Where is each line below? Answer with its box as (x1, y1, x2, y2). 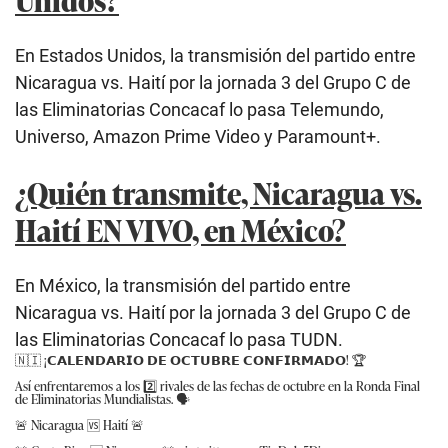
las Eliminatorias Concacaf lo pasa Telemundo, (15, 98, 384, 120)
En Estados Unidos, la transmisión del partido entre (15, 44, 416, 66)
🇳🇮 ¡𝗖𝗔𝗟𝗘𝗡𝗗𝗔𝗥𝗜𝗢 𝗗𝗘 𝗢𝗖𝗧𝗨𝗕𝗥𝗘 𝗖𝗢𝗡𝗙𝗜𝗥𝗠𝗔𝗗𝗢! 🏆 (15, 349, 366, 369)
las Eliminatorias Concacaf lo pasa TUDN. (15, 328, 343, 350)
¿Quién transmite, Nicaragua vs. (15, 170, 422, 214)
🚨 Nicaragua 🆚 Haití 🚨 (15, 414, 144, 434)
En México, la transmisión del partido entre (15, 274, 351, 296)
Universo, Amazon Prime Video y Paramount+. (15, 125, 381, 147)
